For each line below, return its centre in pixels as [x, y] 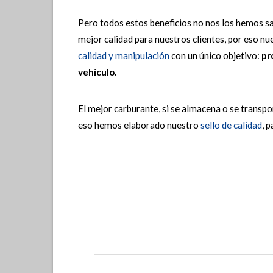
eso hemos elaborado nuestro [139, 125]
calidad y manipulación [123, 55]
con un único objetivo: [215, 55]
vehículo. [97, 72]
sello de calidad [231, 125]
